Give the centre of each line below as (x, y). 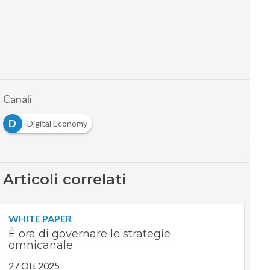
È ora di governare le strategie (89, 234)
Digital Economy (57, 124)
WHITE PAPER (40, 219)
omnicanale (40, 246)
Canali (17, 99)
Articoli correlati (64, 180)
